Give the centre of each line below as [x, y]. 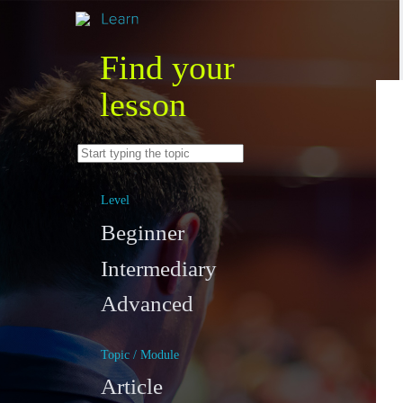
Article [131, 387]
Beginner [142, 232]
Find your [167, 67]
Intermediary [158, 268]
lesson [143, 104]
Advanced [147, 304]
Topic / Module [139, 354]
